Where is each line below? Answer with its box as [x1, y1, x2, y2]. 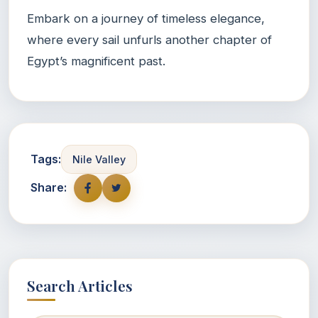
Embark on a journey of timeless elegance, [27, 11, 265, 26]
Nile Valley [72, 153, 126, 165]
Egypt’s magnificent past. [27, 53, 165, 68]
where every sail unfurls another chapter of [27, 32, 272, 47]
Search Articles [27, 275, 133, 295]
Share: [31, 180, 67, 195]
